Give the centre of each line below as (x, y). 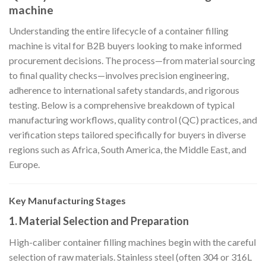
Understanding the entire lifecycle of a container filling (119, 30)
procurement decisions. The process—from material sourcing (132, 60)
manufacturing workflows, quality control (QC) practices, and (133, 119)
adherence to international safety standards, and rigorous (124, 90)
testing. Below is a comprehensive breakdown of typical (122, 104)
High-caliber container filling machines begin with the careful (132, 242)
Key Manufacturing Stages (67, 201)
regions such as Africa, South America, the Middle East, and (128, 149)
